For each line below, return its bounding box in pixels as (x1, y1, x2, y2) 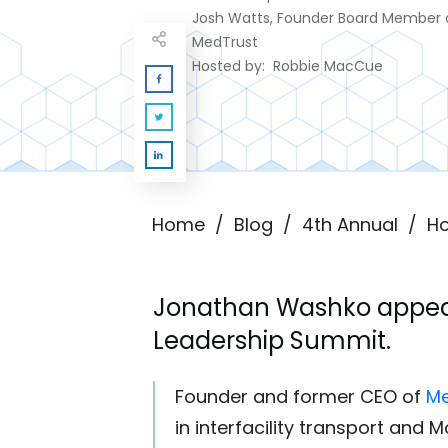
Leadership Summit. (153, 324, 391, 357)
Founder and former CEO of (175, 384, 426, 409)
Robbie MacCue (273, 56, 383, 76)
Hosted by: (192, 56, 273, 76)
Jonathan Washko (153, 291, 371, 324)
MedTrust (192, 32, 258, 52)
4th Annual (302, 212, 398, 237)
